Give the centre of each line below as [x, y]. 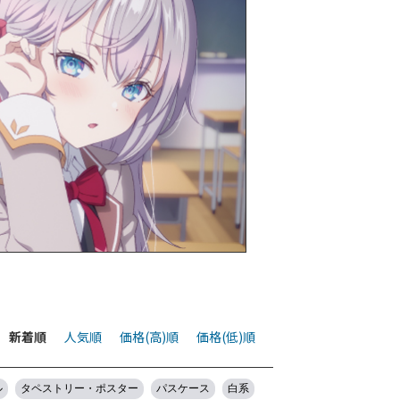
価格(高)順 [149, 336]
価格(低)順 [226, 336]
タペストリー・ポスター [79, 388]
